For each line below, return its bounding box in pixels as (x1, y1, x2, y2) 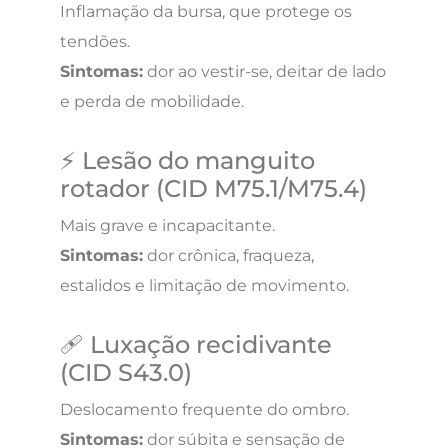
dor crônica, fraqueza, (143, 245, 314, 265)
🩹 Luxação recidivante (60, 329, 332, 359)
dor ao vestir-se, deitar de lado (143, 61, 386, 81)
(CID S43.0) (60, 357, 192, 387)
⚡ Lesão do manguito (60, 145, 315, 175)
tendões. (60, 31, 130, 51)
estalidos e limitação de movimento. (60, 275, 349, 295)
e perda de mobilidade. (60, 91, 244, 111)
